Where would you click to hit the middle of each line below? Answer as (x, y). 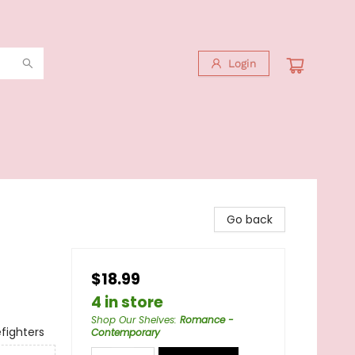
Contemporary (126, 332)
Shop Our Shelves (133, 320)
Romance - (207, 320)
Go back (250, 219)
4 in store (127, 302)
